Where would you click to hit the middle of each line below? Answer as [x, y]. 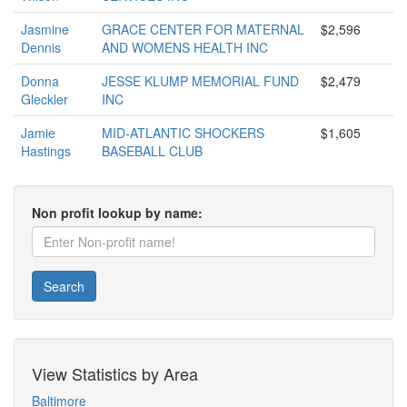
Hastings [46, 151]
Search [64, 286]
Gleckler [45, 99]
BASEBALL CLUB [152, 151]
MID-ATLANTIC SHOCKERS [183, 133]
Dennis [41, 47]
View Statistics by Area [115, 373]
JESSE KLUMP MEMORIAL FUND [200, 81]
